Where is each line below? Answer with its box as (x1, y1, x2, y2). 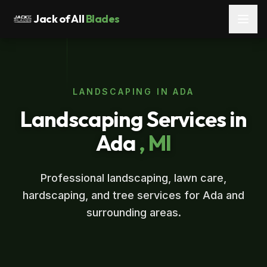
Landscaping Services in (20, 105, 247, 132)
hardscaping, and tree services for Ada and (23, 189, 244, 201)
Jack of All (33, 12, 85, 26)
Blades (85, 12, 120, 26)
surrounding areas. (86, 206, 181, 219)
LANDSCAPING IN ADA (73, 86, 194, 97)
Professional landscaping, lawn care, (41, 172, 226, 184)
